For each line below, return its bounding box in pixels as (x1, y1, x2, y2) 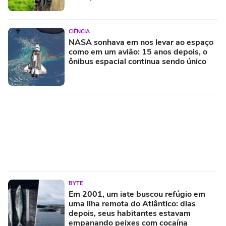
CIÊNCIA (69, 28, 90, 36)
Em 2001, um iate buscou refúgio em (69, 189, 205, 200)
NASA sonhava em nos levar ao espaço (69, 37, 213, 48)
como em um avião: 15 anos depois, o (69, 46, 207, 58)
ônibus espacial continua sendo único (69, 56, 206, 68)
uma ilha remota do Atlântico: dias (69, 198, 196, 210)
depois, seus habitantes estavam (69, 208, 191, 219)
